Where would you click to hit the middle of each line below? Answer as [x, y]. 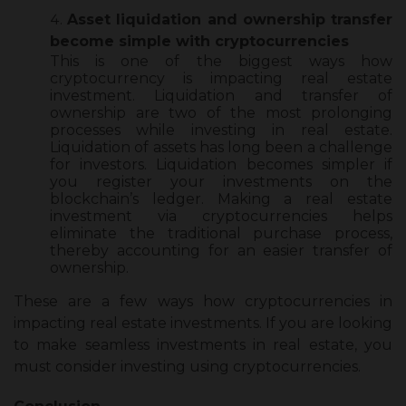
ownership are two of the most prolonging [221, 112]
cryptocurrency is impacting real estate [221, 78]
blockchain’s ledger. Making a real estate [221, 198]
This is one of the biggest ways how [221, 61]
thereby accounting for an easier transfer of [221, 250]
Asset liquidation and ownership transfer [230, 19]
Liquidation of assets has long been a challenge [221, 147]
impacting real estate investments [136, 323]
